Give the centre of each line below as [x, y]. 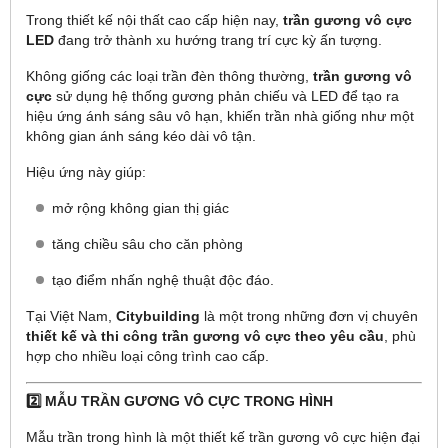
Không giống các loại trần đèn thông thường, [169, 75]
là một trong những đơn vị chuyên [309, 315]
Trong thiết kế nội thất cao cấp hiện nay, [154, 19]
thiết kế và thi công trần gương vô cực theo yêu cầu [205, 335]
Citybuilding [158, 315]
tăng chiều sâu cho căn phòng [147, 243]
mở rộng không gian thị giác [140, 207]
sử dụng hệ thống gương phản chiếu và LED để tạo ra [225, 95]
